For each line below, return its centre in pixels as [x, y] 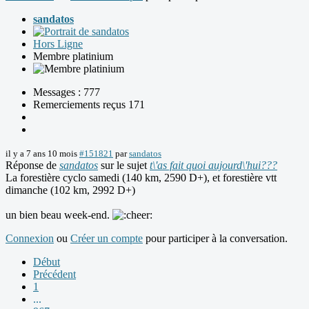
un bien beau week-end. [59, 215]
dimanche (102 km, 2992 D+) [70, 190]
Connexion [30, 239]
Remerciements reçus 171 [89, 105]
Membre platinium [73, 57]
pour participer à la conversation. [215, 239]
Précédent [54, 275]
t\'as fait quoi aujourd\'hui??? [213, 166]
